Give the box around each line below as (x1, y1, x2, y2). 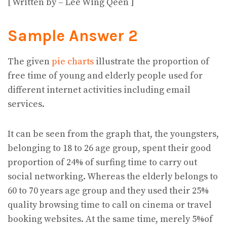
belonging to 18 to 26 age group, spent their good (8, 142, 211, 155)
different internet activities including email (8, 84, 191, 96)
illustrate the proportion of (96, 55, 209, 67)
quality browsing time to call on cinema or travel (8, 199, 212, 211)
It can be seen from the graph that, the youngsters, (8, 128, 219, 140)
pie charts (52, 55, 96, 67)
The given (8, 55, 52, 67)
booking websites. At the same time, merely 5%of (8, 213, 213, 225)
